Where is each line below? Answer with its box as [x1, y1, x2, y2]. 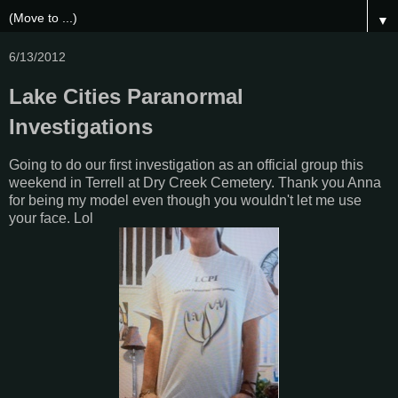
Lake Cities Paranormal [9, 84, 243, 108]
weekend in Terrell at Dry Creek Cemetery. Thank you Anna [9, 174, 381, 190]
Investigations [9, 115, 153, 139]
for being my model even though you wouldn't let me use [9, 192, 362, 208]
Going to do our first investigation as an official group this [9, 156, 363, 172]
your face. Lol [9, 210, 93, 226]
